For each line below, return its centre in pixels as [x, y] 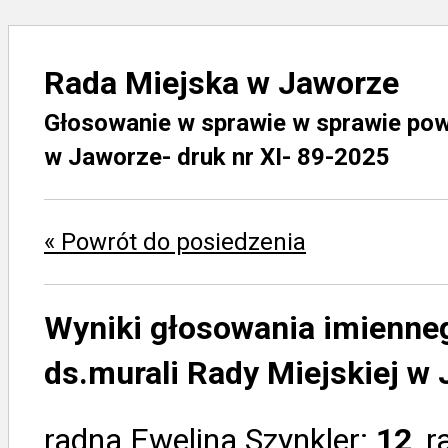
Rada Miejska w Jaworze [221, 83]
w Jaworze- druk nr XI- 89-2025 [217, 157]
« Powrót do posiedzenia [175, 242]
